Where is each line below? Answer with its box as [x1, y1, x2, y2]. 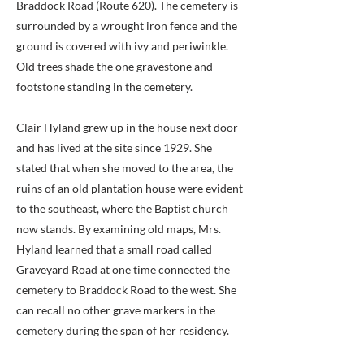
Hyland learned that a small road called [16, 242, 212, 256]
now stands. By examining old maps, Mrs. [16, 222, 221, 236]
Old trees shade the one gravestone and [16, 59, 213, 73]
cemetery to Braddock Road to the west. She [16, 283, 236, 297]
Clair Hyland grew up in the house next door [16, 120, 238, 134]
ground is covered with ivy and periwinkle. [16, 39, 228, 53]
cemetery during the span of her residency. [16, 323, 229, 337]
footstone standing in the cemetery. [16, 80, 193, 93]
